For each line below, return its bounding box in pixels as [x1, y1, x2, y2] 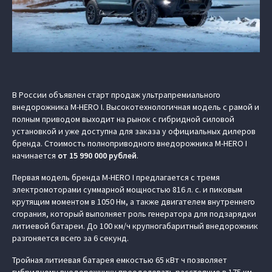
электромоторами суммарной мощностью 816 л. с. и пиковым [12, 184, 242, 195]
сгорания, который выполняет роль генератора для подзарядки [12, 208, 256, 219]
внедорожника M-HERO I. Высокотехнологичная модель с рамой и [12, 101, 259, 112]
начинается [12, 150, 58, 161]
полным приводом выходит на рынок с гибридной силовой [12, 114, 234, 124]
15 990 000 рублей [69, 150, 137, 161]
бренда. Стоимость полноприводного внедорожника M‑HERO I [12, 138, 247, 149]
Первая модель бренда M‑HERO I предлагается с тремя [12, 172, 220, 183]
